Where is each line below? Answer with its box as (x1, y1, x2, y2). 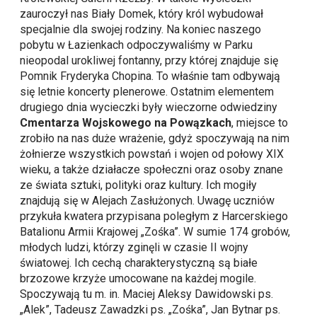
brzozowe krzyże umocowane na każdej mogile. (20, 272, 257, 286)
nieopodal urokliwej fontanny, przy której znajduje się (20, 54, 279, 68)
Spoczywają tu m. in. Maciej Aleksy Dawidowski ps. (20, 287, 274, 301)
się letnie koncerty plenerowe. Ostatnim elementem (20, 85, 275, 99)
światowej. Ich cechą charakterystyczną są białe (20, 256, 258, 270)
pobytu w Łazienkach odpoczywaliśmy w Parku (20, 38, 253, 52)
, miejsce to (231, 116, 289, 130)
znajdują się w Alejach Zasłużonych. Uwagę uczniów (20, 194, 275, 208)
